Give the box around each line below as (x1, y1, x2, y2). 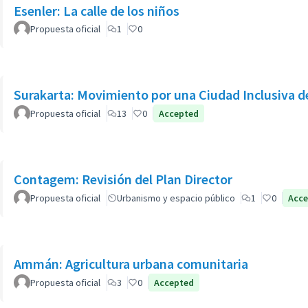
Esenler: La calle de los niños (14, 2, 179, 19)
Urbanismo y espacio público (117, 192, 235, 204)
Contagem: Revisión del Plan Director (14, 170, 232, 188)
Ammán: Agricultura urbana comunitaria (14, 255, 248, 272)
